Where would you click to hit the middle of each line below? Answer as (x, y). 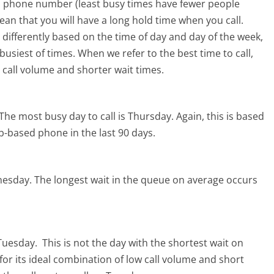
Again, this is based (220, 117)
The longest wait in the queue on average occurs (146, 180)
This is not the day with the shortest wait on (143, 243)
